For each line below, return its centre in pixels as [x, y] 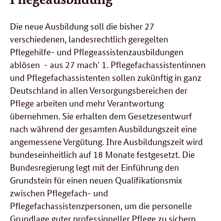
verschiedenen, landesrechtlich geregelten [89, 38]
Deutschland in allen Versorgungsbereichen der [99, 90]
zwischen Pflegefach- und [59, 192]
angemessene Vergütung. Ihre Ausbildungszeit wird [106, 141]
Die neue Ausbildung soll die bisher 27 [82, 25]
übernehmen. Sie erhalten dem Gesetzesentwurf [101, 115]
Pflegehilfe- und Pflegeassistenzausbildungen [97, 51]
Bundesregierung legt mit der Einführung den [94, 166]
